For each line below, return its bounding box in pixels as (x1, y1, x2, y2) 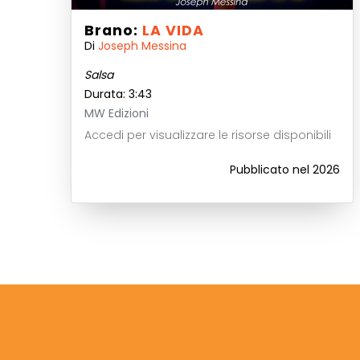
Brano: (84, 21, 142, 40)
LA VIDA (142, 21, 204, 40)
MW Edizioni (84, 105, 149, 121)
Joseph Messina (98, 38, 186, 54)
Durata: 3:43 (84, 86, 152, 102)
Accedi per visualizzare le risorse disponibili (84, 127, 331, 143)
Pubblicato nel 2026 (230, 162, 340, 178)
